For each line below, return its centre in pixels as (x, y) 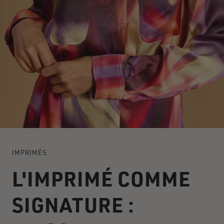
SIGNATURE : (73, 204)
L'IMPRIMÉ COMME (101, 178)
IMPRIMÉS (29, 152)
